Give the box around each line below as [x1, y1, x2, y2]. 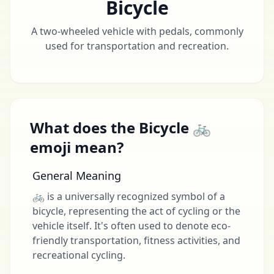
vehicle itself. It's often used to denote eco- [32, 219, 231, 232]
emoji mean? [30, 137, 124, 157]
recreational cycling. [32, 248, 125, 262]
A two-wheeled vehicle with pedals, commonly [31, 24, 243, 38]
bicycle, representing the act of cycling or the [32, 204, 240, 218]
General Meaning [32, 168, 121, 183]
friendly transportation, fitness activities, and [32, 234, 240, 247]
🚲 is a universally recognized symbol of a [32, 190, 225, 203]
